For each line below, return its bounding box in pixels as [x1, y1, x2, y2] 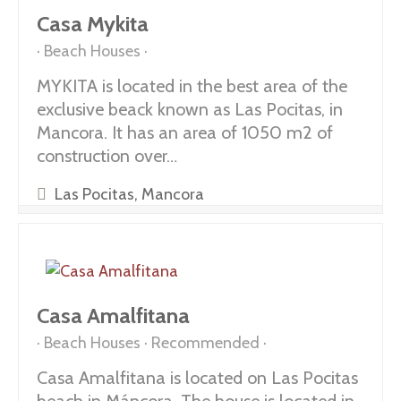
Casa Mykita [37, 11, 149, 37]
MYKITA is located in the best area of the [37, 75, 347, 97]
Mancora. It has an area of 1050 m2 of [37, 122, 333, 143]
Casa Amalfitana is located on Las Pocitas [37, 367, 358, 388]
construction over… [37, 145, 177, 166]
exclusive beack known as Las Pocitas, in [37, 98, 343, 120]
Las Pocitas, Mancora [51, 184, 204, 204]
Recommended [151, 333, 260, 353]
